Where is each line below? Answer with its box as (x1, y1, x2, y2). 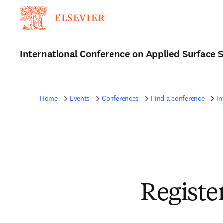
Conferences (102, 94, 139, 103)
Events (69, 94, 90, 103)
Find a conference (151, 94, 205, 103)
